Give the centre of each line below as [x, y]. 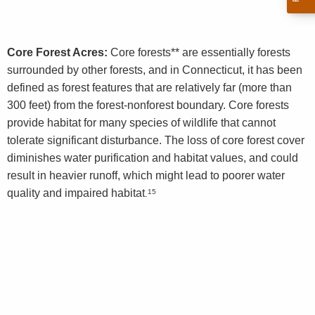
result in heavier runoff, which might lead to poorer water [146, 176]
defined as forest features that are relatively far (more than [149, 88]
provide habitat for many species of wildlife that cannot [141, 123]
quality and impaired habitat [76, 193]
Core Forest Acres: [57, 53]
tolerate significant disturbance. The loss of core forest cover [156, 141]
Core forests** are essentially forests [199, 53]
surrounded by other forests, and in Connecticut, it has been [155, 70]
